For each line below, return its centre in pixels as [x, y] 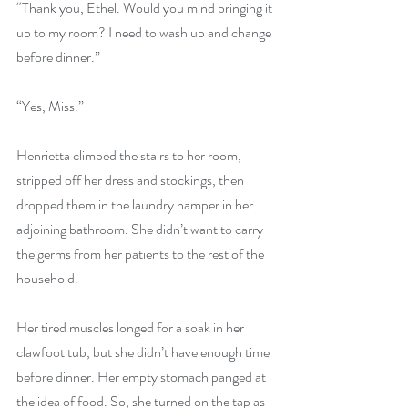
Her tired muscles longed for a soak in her [132, 327]
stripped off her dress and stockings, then [132, 180]
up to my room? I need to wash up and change [145, 32]
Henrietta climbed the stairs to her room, [130, 155]
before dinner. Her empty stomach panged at [143, 377]
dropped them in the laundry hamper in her [136, 204]
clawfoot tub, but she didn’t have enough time [144, 352]
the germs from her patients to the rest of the [142, 254]
